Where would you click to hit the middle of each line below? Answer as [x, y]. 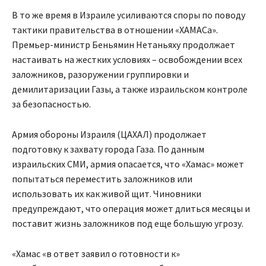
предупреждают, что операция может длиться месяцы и [131, 209]
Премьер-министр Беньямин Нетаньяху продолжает [123, 45]
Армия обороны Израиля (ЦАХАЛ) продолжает [109, 134]
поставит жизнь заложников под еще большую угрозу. [128, 224]
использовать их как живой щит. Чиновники [107, 194]
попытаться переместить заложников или [102, 179]
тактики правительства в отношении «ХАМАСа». [115, 30]
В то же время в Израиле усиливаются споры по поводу [129, 15]
